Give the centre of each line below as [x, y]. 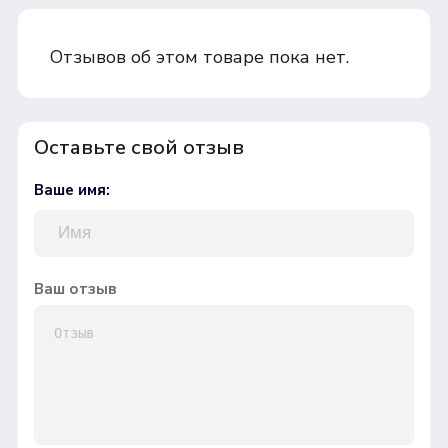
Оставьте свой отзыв [138, 147]
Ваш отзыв [75, 288]
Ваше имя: [71, 189]
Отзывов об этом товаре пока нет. [199, 56]
